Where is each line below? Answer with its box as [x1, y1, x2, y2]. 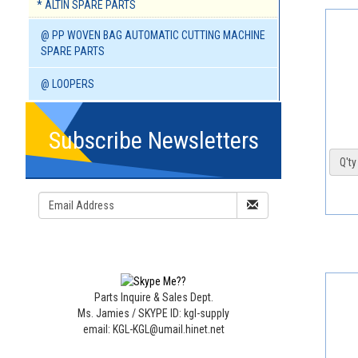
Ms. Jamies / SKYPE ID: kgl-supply [78, 306, 229, 320]
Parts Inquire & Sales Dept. [93, 290, 213, 304]
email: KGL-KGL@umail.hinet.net [82, 322, 225, 336]
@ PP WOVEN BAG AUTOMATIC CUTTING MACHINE [41, 29, 265, 42]
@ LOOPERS [41, 78, 94, 91]
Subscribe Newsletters [48, 126, 259, 155]
